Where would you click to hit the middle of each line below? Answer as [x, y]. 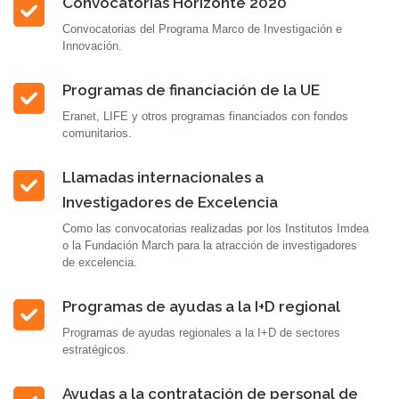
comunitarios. [97, 133]
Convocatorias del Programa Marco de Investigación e [202, 29]
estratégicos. [96, 350]
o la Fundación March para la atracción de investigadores [210, 245]
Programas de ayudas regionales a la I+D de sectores [201, 333]
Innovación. [92, 46]
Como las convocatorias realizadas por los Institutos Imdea [216, 228]
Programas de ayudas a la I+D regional [201, 306]
